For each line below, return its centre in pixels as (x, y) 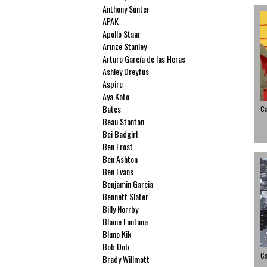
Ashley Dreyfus (126, 71)
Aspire (113, 84)
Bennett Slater (126, 196)
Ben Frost (118, 146)
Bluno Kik (117, 234)
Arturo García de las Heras (144, 59)
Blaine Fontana (125, 221)
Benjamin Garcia (128, 184)
